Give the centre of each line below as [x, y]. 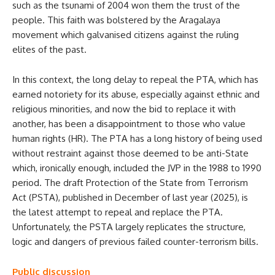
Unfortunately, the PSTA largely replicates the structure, [129, 227]
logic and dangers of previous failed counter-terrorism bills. [135, 241]
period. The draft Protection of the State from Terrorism [130, 182]
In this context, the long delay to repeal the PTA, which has [135, 79]
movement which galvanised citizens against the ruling [126, 34]
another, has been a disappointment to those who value [129, 123]
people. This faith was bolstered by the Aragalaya [116, 20]
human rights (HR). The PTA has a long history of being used [137, 138]
